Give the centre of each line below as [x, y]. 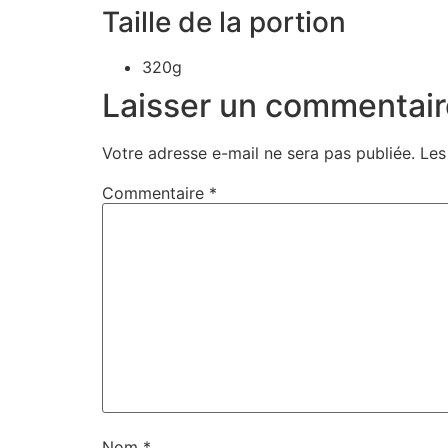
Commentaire [155, 192]
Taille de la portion [224, 21]
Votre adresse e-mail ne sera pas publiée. [258, 152]
